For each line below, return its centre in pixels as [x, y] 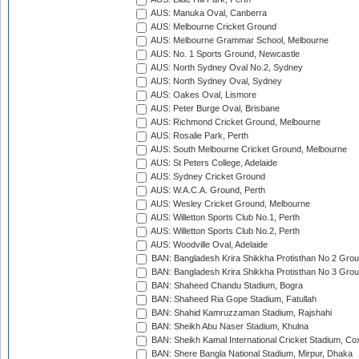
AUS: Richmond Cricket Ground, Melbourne [235, 122]
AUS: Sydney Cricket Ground [207, 177]
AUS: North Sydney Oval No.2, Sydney [226, 68]
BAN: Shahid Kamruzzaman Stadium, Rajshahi [240, 313]
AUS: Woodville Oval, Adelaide [208, 245]
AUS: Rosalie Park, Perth [199, 136]
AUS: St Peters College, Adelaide [213, 163]
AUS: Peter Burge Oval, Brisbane [214, 109]
